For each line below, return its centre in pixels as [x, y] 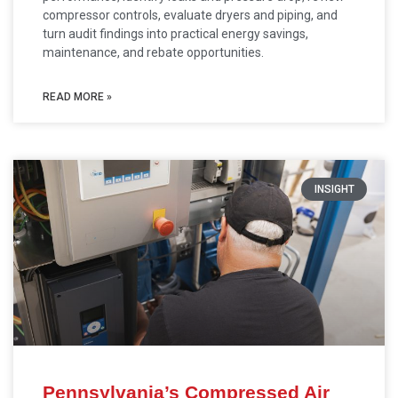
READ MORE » [77, 97]
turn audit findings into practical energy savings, [175, 34]
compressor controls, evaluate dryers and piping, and [190, 15]
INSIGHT [334, 190]
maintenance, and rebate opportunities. [153, 52]
